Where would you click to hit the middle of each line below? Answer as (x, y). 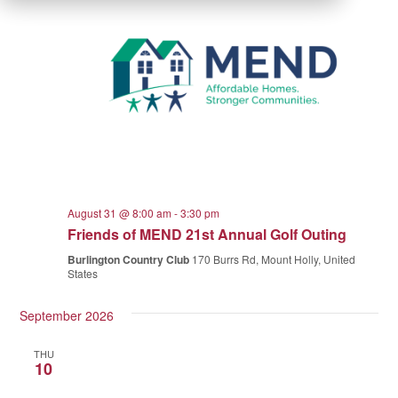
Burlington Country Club (130, 259)
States (83, 273)
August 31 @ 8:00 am (120, 212)
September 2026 (67, 315)
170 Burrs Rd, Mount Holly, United (274, 259)
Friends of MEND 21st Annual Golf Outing (207, 234)
